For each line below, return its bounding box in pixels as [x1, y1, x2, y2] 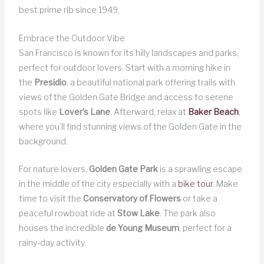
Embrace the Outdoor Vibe [18, 32, 125, 43]
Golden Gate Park [88, 164, 158, 174]
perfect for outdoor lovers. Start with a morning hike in [18, 62, 230, 72]
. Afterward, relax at [110, 106, 188, 117]
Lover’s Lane [58, 106, 110, 117]
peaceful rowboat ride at [18, 208, 117, 219]
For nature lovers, [18, 164, 89, 174]
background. [18, 136, 68, 146]
